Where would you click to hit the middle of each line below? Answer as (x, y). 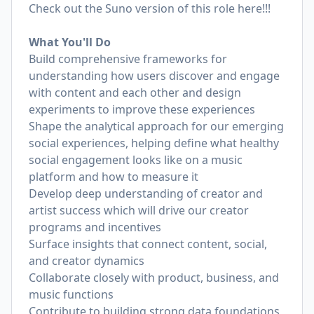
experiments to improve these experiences (142, 109)
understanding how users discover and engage (154, 76)
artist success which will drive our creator (139, 210)
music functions (71, 294)
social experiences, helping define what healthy (154, 143)
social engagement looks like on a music (136, 160)
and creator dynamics (87, 261)
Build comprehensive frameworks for (128, 59)
